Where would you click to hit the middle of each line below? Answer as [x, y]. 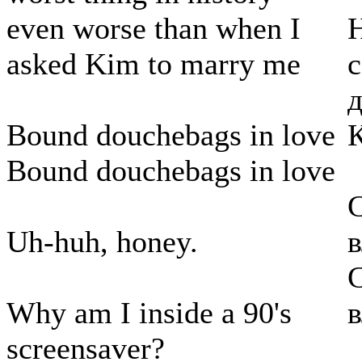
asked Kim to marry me [154, 64]
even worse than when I [154, 29]
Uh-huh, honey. [102, 242]
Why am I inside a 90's [149, 313]
